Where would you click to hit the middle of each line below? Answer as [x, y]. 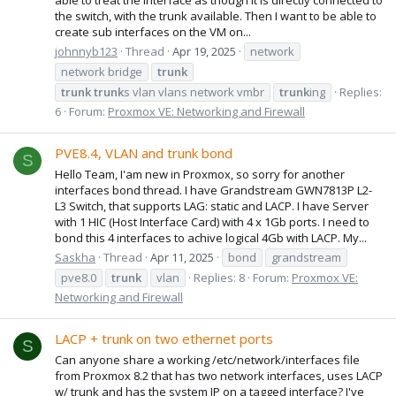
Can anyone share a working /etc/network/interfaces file [207, 359]
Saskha [75, 257]
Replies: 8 [219, 277]
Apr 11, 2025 [182, 257]
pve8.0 [79, 277]
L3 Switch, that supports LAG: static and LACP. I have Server [212, 206]
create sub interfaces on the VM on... [153, 31]
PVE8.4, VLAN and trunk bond [144, 153]
